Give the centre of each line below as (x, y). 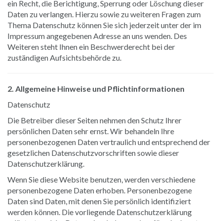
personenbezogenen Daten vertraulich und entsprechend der (109, 142)
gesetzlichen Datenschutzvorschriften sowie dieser (93, 152)
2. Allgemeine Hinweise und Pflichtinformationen (96, 88)
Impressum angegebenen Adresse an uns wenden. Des (97, 36)
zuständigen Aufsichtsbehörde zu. (64, 57)
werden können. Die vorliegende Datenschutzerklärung (100, 212)
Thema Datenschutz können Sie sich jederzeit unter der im (104, 25)
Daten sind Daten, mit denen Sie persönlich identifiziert (99, 201)
